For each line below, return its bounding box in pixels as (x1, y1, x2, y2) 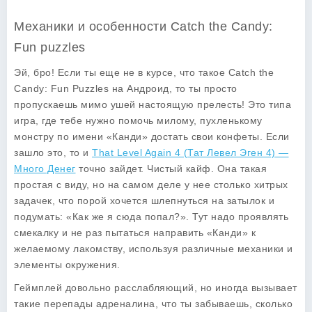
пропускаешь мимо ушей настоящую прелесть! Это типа (14, 99, 291, 110)
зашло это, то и (14, 147, 92, 158)
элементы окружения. (14, 259, 120, 270)
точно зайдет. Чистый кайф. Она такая (75, 163, 267, 174)
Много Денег (14, 163, 76, 174)
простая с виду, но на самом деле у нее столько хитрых (14, 179, 288, 190)
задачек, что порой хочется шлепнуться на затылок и (14, 195, 274, 206)
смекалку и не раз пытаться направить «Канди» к (14, 227, 256, 238)
